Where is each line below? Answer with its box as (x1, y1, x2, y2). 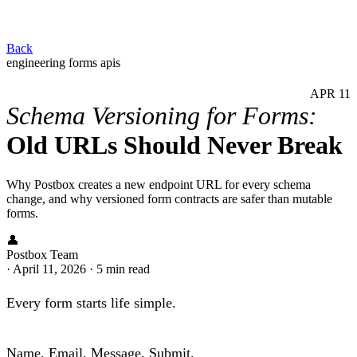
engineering (6, 56, 69, 69)
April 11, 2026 (13, 261, 89, 276)
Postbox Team (6, 247, 78, 261)
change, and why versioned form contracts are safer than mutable (6, 191, 332, 206)
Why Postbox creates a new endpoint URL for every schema (6, 177, 311, 191)
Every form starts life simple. (6, 294, 176, 311)
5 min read (96, 261, 150, 276)
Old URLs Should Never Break (6, 131, 343, 160)
